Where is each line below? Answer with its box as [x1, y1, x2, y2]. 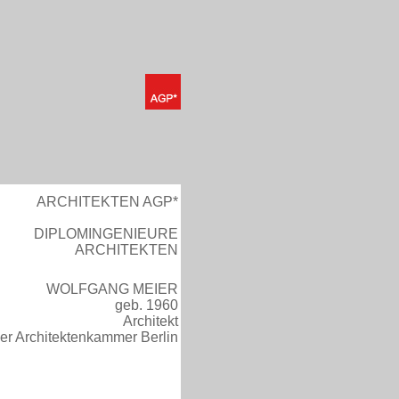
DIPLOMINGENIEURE [34, 226, 178, 241]
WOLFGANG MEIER [46, 281, 178, 297]
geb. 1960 [115, 297, 178, 313]
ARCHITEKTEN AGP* [37, 194, 178, 209]
